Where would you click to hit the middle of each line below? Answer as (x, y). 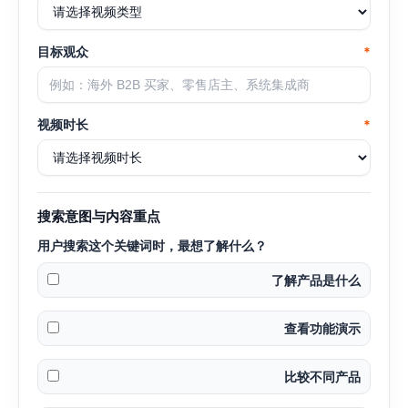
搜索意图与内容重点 (99, 217)
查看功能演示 (322, 329)
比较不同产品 (322, 377)
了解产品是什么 (316, 280)
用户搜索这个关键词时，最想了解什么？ (152, 246)
